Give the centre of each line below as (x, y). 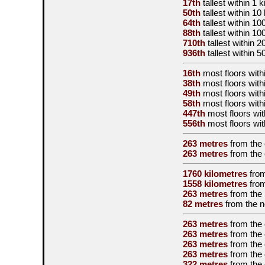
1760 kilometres (215, 174)
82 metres (203, 204)
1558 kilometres (215, 184)
